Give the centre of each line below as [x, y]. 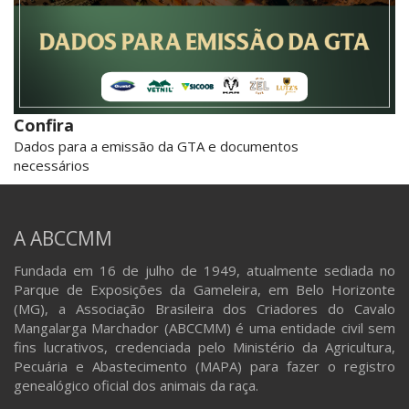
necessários [52, 165]
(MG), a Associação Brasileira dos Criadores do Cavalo [204, 308]
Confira [44, 125]
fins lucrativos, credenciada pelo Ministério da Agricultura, [204, 346]
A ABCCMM [63, 238]
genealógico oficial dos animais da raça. [136, 385]
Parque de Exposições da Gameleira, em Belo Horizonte [204, 289]
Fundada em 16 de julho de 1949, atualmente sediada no [204, 270]
